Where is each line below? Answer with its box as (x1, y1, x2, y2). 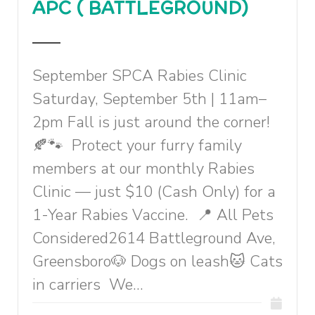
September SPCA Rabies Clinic (32, 65, 247, 86)
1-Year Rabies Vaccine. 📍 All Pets (32, 205, 274, 226)
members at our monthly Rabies (32, 158, 255, 179)
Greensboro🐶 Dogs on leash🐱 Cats (32, 251, 283, 272)
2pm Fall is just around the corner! (32, 112, 270, 133)
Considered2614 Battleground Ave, (32, 228, 276, 249)
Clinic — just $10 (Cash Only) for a (32, 181, 276, 202)
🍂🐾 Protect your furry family (32, 135, 242, 156)
